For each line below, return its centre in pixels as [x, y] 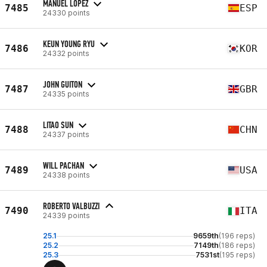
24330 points [66, 13]
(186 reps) [237, 245]
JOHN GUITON [63, 84]
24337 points [66, 134]
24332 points [66, 53]
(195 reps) [237, 255]
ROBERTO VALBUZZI [71, 206]
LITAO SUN [58, 125]
